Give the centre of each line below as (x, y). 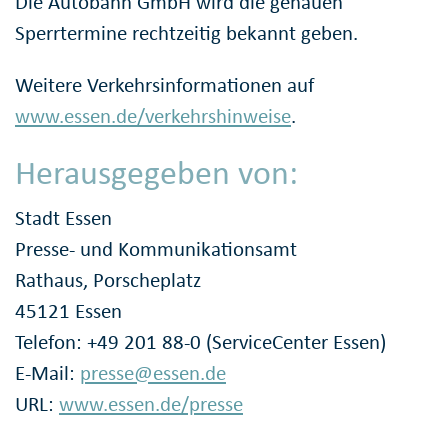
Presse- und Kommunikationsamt (156, 249)
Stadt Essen (63, 218)
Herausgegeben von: (156, 172)
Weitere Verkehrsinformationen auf (164, 84)
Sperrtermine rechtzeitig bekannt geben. (186, 32)
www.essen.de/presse (151, 404)
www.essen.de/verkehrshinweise (153, 115)
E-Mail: (47, 373)
